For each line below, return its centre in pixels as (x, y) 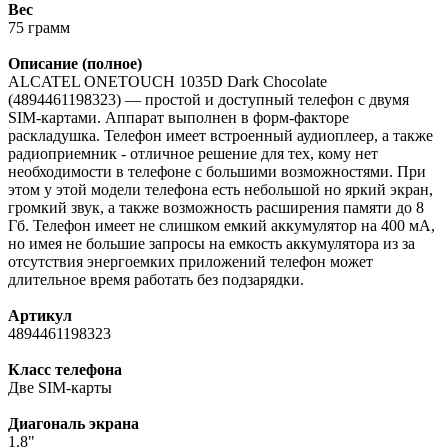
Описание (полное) (75, 63)
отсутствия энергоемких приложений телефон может (190, 261)
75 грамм (39, 27)
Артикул (40, 315)
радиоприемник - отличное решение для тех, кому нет (193, 153)
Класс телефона (65, 369)
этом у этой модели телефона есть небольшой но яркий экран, (220, 189)
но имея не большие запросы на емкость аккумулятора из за (211, 243)
